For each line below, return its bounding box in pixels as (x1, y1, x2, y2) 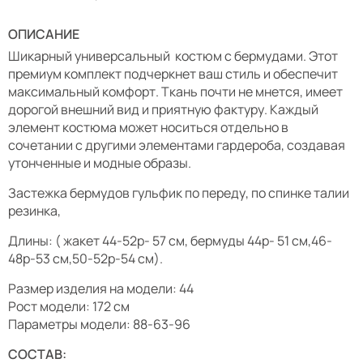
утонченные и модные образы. (8, 154, 191, 172)
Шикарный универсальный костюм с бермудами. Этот (8, 47, 338, 65)
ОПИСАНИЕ (8, 25, 79, 43)
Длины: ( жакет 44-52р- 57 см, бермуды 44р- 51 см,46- (8, 232, 332, 250)
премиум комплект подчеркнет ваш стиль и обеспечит (8, 65, 338, 83)
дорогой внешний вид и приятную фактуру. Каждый (8, 100, 318, 118)
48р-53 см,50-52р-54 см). (8, 250, 163, 267)
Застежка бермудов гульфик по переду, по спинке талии (8, 184, 349, 202)
